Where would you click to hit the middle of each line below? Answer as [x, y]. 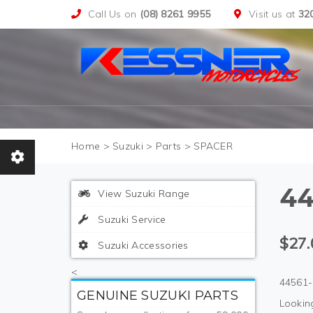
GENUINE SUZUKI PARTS [158, 295]
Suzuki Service [131, 219]
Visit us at [274, 14]
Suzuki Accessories [142, 245]
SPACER [213, 146]
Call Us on [114, 14]
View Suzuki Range [143, 194]
